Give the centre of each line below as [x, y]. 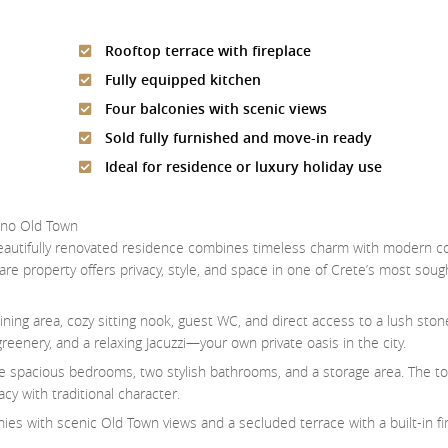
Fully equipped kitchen [180, 80]
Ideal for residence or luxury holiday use [241, 167]
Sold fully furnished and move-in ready [236, 138]
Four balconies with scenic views [213, 109]
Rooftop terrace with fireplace [205, 51]
